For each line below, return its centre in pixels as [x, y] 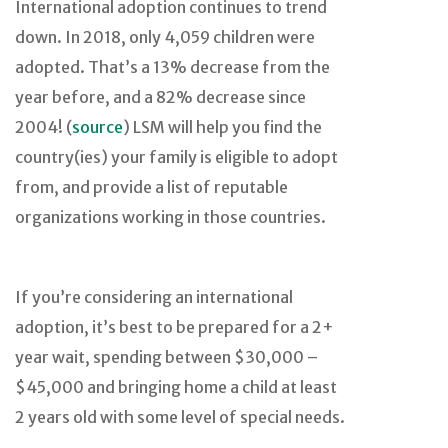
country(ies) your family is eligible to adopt [176, 156]
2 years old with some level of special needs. [180, 416]
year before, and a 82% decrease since [160, 96]
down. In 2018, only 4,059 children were [165, 36]
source [97, 126]
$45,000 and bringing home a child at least [176, 386]
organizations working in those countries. [170, 216]
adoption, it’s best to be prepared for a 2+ [174, 326]
